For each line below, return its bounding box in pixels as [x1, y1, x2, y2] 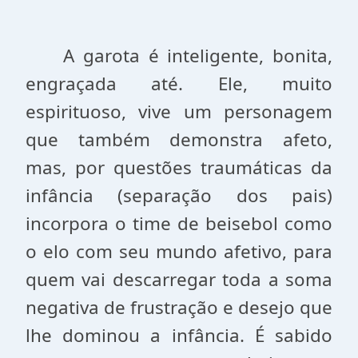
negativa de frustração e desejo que [26, 295, 332, 320]
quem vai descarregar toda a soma [26, 267, 332, 292]
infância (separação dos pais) [26, 183, 332, 208]
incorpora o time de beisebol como [26, 211, 332, 236]
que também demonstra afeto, [26, 127, 332, 152]
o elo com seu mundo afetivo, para [26, 239, 332, 264]
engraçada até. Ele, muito [26, 71, 332, 96]
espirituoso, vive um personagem [26, 99, 332, 124]
